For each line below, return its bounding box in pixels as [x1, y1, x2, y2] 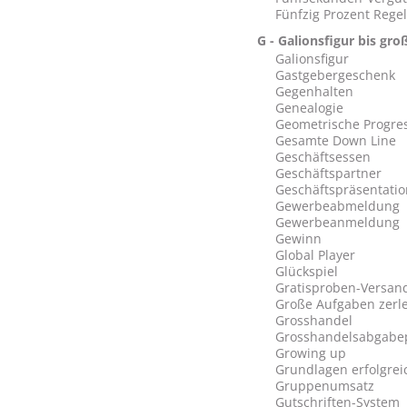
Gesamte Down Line [274, 132, 396, 149]
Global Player [274, 246, 355, 263]
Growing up [274, 344, 346, 362]
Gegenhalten [274, 83, 353, 100]
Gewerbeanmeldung [274, 213, 400, 231]
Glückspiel [274, 263, 338, 280]
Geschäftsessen [274, 148, 371, 165]
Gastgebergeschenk [274, 66, 395, 84]
